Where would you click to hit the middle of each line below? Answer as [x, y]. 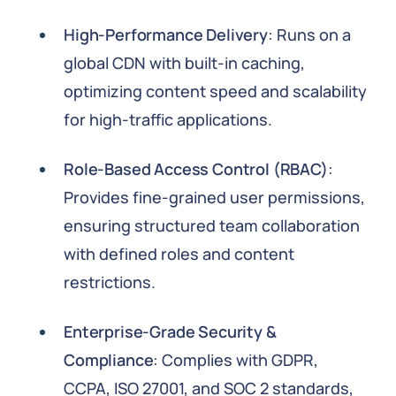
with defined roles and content [179, 254]
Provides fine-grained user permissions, [214, 197]
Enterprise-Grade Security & [170, 331]
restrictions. [110, 282]
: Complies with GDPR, [236, 360]
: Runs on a [309, 34]
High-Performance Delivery [166, 34]
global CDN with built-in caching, [184, 63]
